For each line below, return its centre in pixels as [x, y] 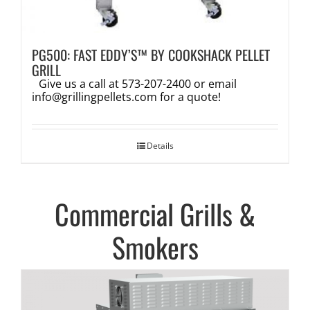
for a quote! [189, 97]
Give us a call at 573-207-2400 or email [137, 83]
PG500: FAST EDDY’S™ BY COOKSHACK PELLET [151, 54]
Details [160, 145]
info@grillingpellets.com [94, 97]
